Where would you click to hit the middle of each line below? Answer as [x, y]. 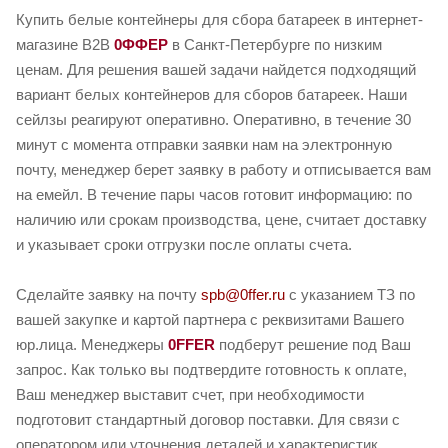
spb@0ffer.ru [243, 295]
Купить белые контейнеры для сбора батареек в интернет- [219, 20]
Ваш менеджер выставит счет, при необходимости [190, 395]
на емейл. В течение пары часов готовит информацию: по [214, 195]
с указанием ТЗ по [350, 295]
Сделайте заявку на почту [108, 295]
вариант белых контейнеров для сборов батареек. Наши [211, 95]
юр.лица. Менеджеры [92, 345]
